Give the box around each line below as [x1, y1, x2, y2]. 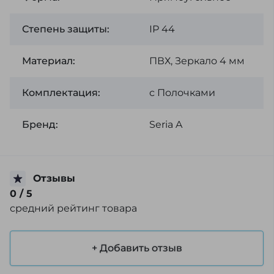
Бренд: [22, 119, 58, 130]
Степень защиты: [22, 23, 109, 35]
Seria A [149, 119, 182, 130]
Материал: [22, 55, 75, 67]
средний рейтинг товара [10, 202, 137, 214]
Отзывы [33, 172, 75, 184]
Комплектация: [22, 87, 100, 98]
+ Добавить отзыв [91, 242, 182, 254]
